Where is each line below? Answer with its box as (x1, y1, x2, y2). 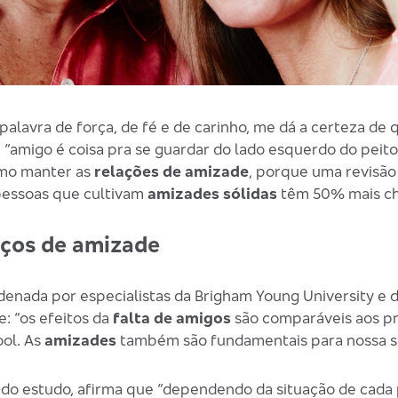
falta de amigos (112, 308, 231, 328)
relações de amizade (93, 162, 249, 181)
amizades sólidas (147, 184, 277, 203)
